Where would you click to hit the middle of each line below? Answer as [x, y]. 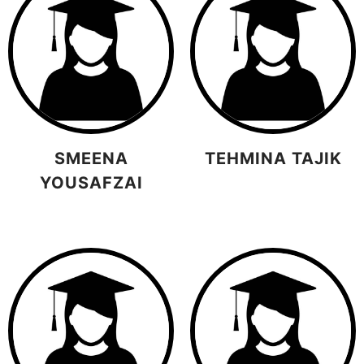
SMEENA [91, 159]
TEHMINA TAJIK [273, 159]
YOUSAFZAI [91, 183]
